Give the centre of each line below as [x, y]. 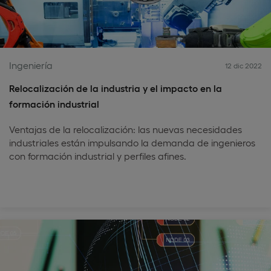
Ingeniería [31, 65]
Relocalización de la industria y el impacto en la [116, 88]
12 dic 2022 [243, 65]
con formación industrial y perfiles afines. [98, 156]
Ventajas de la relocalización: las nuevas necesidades [126, 129]
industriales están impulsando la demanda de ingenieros [132, 142]
